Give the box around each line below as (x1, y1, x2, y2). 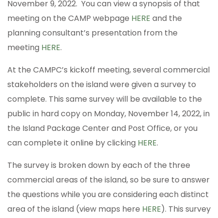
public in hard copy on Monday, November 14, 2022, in (7, 108, 210, 120)
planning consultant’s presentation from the (7, 27, 178, 39)
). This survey (161, 203, 211, 215)
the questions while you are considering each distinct (7, 189, 209, 200)
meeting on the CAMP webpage (7, 13, 131, 24)
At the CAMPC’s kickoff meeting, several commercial (7, 64, 210, 76)
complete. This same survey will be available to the (7, 93, 202, 105)
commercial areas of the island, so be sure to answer (7, 174, 210, 186)
